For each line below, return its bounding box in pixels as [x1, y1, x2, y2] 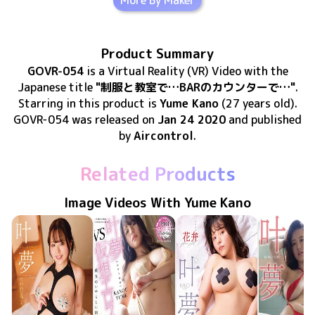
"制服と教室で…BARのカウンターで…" [95, 79, 295, 95]
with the [240, 63, 288, 79]
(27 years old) [218, 96, 295, 111]
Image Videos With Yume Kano [64, 193, 251, 212]
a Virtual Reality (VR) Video [98, 63, 241, 79]
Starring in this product [18, 96, 145, 111]
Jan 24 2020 [157, 112, 226, 127]
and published [229, 112, 302, 127]
